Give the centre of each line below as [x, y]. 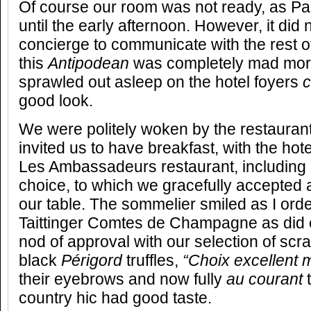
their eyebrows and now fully [123, 279]
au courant [264, 279]
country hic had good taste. [115, 298]
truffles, [152, 261]
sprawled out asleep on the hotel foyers [161, 82]
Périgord [92, 261]
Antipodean [89, 64]
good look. [56, 101]
